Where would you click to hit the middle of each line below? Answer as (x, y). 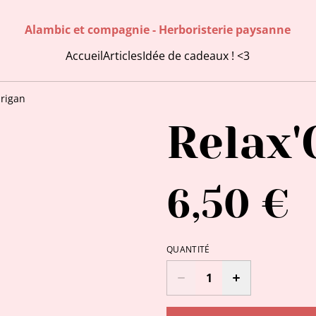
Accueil (85, 56)
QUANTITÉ (188, 249)
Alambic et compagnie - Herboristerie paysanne (158, 29)
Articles (123, 56)
